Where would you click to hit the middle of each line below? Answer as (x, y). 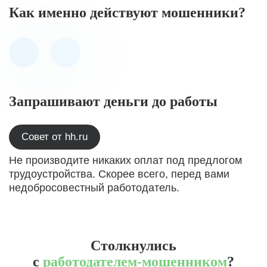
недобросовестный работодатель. (94, 188)
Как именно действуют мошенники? (127, 13)
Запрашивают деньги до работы (113, 101)
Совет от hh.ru (55, 137)
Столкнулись (133, 246)
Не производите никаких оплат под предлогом (125, 160)
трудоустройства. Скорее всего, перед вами (119, 174)
